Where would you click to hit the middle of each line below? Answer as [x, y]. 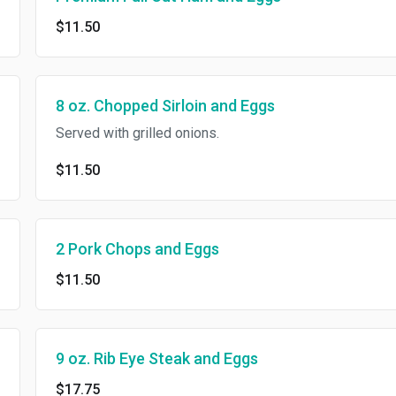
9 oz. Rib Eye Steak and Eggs [156, 358]
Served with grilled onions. [137, 133]
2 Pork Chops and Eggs [137, 249]
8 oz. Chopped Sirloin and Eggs [165, 106]
